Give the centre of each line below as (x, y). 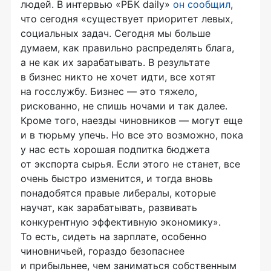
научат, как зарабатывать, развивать (109, 208)
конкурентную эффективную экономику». (121, 222)
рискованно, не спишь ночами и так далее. (124, 106)
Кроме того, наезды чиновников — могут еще (132, 121)
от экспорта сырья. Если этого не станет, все (130, 164)
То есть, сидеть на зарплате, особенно (114, 237)
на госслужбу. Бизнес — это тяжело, (109, 92)
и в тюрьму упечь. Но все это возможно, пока (132, 135)
